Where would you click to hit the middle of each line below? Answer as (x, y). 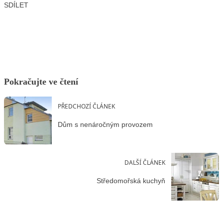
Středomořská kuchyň (131, 181)
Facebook (36, 20)
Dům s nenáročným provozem (105, 125)
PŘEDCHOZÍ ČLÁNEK (86, 106)
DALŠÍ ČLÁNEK (145, 162)
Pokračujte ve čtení (41, 81)
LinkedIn (103, 20)
